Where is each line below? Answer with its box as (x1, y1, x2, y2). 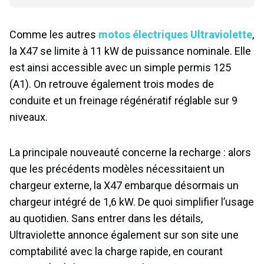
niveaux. (9, 111, 48, 124)
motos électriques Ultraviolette (98, 28, 252, 41)
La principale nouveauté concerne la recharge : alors (9, 146, 251, 159)
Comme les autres (9, 28, 98, 41)
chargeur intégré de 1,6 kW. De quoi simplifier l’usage (9, 196, 254, 209)
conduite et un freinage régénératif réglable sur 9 (9, 94, 237, 107)
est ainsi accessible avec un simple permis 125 (9, 61, 231, 74)
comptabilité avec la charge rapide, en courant (9, 245, 223, 258)
